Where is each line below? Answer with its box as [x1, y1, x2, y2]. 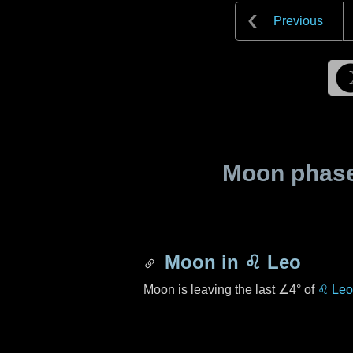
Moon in [159, 251, 244, 273]
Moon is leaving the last [143, 283, 278, 296]
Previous [273, 14, 323, 28]
